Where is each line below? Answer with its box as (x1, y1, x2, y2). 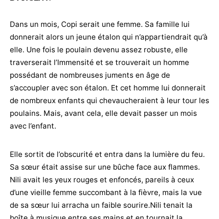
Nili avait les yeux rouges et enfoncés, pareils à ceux (10, 175, 194, 184)
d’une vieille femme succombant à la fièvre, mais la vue (10, 188, 202, 197)
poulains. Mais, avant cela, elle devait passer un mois (10, 109, 197, 118)
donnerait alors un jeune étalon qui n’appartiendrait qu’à (10, 32, 208, 42)
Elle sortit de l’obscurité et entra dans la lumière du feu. (10, 150, 205, 159)
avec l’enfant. (10, 121, 56, 131)
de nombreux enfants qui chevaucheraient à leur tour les (10, 96, 209, 105)
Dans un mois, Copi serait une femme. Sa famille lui (10, 20, 190, 29)
